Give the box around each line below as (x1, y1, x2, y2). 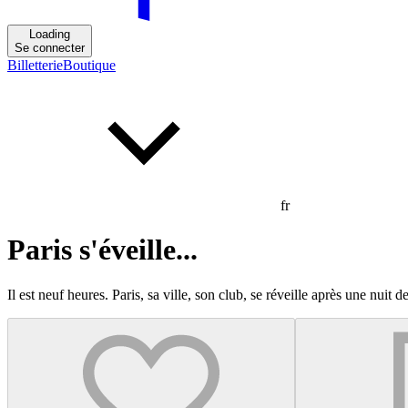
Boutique (63, 57, 116, 73)
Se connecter (15, 41, 85, 55)
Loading (29, 27, 70, 41)
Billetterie (7, 57, 63, 73)
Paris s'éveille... (7, 233, 198, 267)
